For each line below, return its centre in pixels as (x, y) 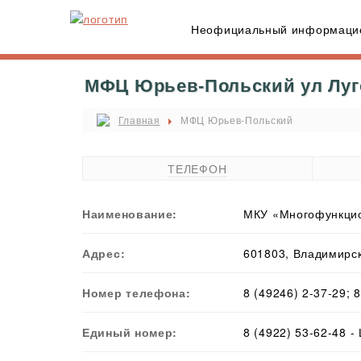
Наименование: (130, 214)
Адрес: (104, 253)
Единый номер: (130, 332)
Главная (139, 120)
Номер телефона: (137, 293)
